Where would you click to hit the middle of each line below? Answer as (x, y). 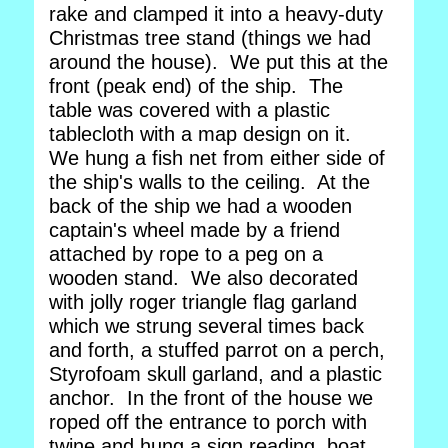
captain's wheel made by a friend (194, 230)
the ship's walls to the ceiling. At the (209, 182)
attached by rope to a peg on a (186, 254)
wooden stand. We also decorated (203, 278)
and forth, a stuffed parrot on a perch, (217, 350)
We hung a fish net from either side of (217, 158)
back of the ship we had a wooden (200, 206)
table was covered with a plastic (189, 110)
